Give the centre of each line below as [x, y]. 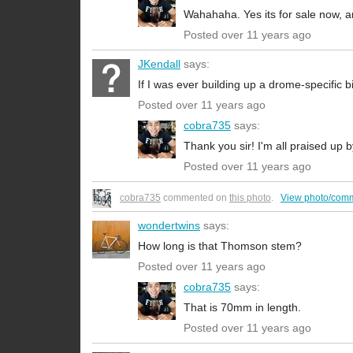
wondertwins [169, 226]
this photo [250, 198]
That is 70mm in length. [242, 308]
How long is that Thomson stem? [220, 246]
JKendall [159, 64]
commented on [195, 198]
